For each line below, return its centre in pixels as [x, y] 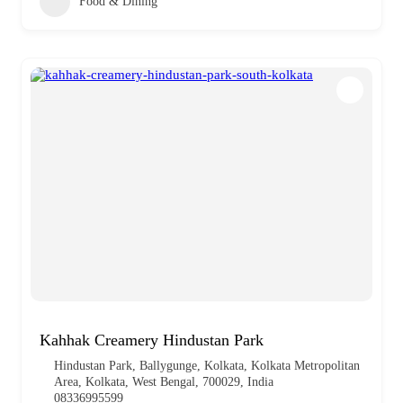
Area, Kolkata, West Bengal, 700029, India [164, 381]
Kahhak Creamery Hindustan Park [152, 340]
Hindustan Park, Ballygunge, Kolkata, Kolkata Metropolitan [207, 365]
